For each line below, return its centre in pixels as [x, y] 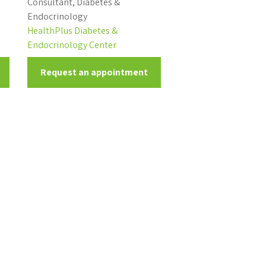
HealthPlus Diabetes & [72, 31]
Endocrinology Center [72, 45]
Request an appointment [94, 72]
